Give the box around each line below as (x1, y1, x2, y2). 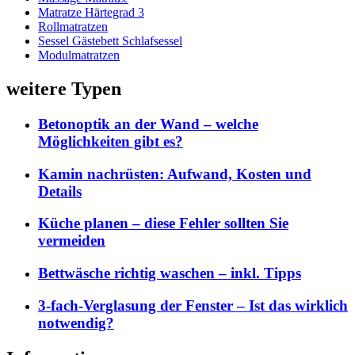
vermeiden (38, 232, 105, 250)
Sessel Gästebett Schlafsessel (38, 34, 182, 48)
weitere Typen (6, 78, 121, 99)
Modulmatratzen (38, 48, 120, 63)
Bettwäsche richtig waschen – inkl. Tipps (38, 265, 301, 282)
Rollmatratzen (38, 20, 108, 34)
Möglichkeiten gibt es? (38, 132, 183, 150)
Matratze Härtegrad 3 (38, 6, 144, 20)
